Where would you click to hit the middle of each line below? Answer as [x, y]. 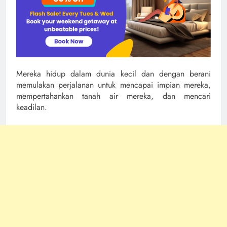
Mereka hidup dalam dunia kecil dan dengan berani [113, 73]
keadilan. [32, 107]
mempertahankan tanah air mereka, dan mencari [113, 96]
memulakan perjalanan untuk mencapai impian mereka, [113, 85]
